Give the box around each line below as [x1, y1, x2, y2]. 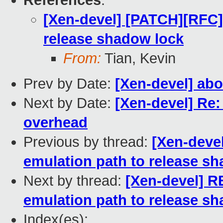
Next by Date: [23, 95, 115, 111]
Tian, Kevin [101, 50, 176, 67]
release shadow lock [43, 31, 184, 47]
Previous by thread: [23, 134, 152, 150]
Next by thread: [23, 173, 125, 189]
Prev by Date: [23, 76, 115, 92]
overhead [23, 114, 88, 131]
